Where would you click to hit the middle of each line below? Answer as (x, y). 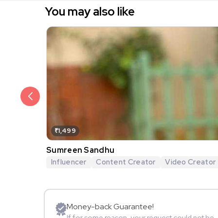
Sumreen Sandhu (81, 150)
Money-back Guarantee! (110, 207)
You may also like (90, 11)
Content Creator (126, 162)
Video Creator (191, 162)
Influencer (69, 162)
